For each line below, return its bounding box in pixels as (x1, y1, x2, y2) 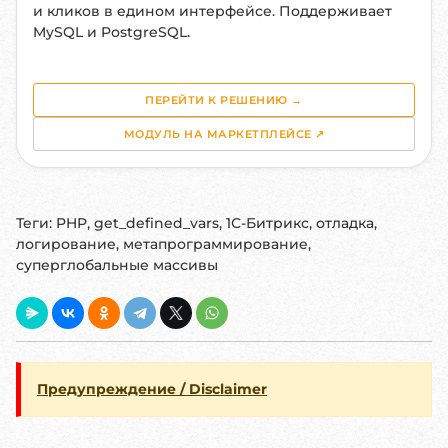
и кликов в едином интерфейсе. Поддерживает (33, 2, 392, 20)
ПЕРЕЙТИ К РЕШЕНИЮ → (145, 93, 303, 107)
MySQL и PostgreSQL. (33, 23, 190, 41)
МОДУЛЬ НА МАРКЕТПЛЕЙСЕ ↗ (123, 127, 325, 141)
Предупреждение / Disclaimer (37, 380, 267, 398)
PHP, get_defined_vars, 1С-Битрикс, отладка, (56, 214, 377, 232)
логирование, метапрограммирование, (16, 235, 311, 253)
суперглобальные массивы (16, 256, 218, 274)
